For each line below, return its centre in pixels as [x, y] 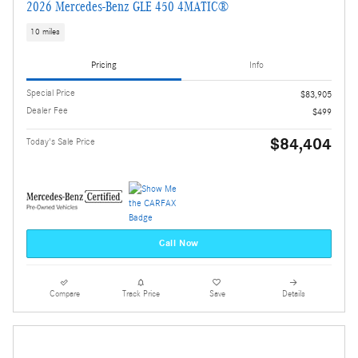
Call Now [179, 243]
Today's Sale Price [61, 141]
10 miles [46, 32]
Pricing [104, 65]
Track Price [141, 294]
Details [293, 294]
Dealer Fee [47, 110]
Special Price [51, 92]
